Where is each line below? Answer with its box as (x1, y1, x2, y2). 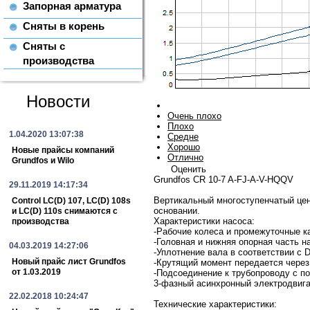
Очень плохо (167, 110, 221, 121)
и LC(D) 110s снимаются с (12, 206, 118, 216)
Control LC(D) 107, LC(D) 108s (12, 196, 131, 206)
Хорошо (167, 141, 200, 152)
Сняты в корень (23, 20, 104, 32)
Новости (26, 92, 90, 111)
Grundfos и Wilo (12, 156, 74, 165)
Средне (167, 131, 199, 142)
